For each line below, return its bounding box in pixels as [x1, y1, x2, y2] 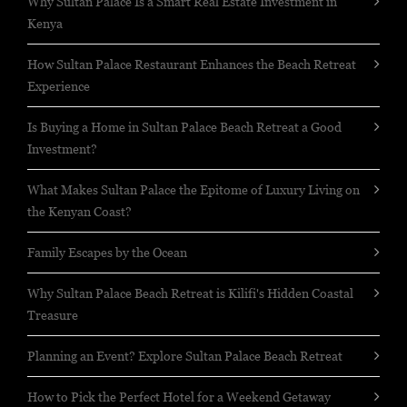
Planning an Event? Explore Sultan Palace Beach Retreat [27, 348, 342, 364]
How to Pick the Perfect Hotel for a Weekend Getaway [27, 389, 331, 405]
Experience [27, 78, 90, 94]
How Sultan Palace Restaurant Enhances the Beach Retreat [27, 56, 356, 73]
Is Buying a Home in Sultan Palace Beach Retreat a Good [27, 119, 342, 135]
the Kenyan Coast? [27, 203, 132, 220]
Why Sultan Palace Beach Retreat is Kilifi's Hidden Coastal [27, 285, 353, 302]
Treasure [27, 307, 78, 323]
